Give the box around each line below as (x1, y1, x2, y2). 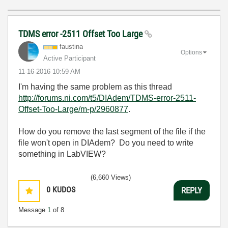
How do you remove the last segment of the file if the (18, 127, 206, 136)
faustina (60, 43, 83, 50)
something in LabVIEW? (18, 150, 106, 158)
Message (18, 206, 47, 214)
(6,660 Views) (91, 174, 131, 181)
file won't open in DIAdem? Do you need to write (18, 138, 193, 147)
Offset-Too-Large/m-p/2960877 (18, 105, 128, 113)
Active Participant (43, 54, 96, 62)
